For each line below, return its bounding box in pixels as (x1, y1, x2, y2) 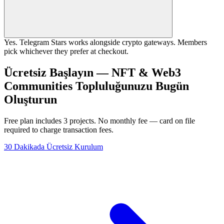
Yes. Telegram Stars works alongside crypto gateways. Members (4, 38, 207, 47)
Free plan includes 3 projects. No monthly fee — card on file (4, 116, 195, 125)
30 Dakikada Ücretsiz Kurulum (4, 142, 103, 151)
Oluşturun (4, 92, 57, 106)
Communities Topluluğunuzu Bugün (4, 79, 189, 92)
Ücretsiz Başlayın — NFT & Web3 (4, 65, 181, 79)
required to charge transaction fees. (4, 125, 113, 134)
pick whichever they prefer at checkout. (4, 47, 128, 56)
